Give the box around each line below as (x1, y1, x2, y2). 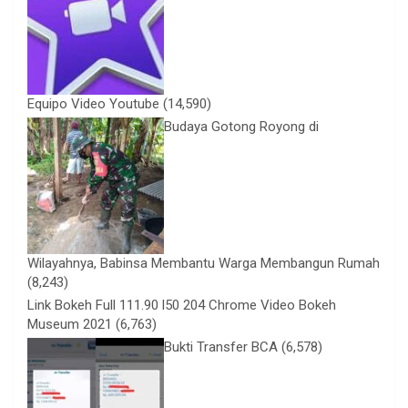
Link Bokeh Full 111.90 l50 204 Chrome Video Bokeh (27, 296, 336, 313)
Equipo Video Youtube (27, 95, 159, 112)
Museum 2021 (27, 315, 112, 332)
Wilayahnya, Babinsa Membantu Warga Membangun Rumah (27, 254, 380, 271)
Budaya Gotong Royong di (164, 117, 319, 135)
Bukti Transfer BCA (164, 338, 278, 355)
